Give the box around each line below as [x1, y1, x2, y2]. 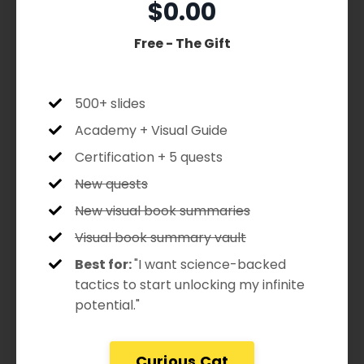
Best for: [75, 254, 132, 274]
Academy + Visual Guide [75, 120, 227, 140]
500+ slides [75, 93, 145, 113]
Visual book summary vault [75, 227, 246, 247]
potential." [75, 295, 140, 314]
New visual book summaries [75, 201, 250, 220]
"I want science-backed [134, 254, 286, 274]
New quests [75, 174, 148, 193]
